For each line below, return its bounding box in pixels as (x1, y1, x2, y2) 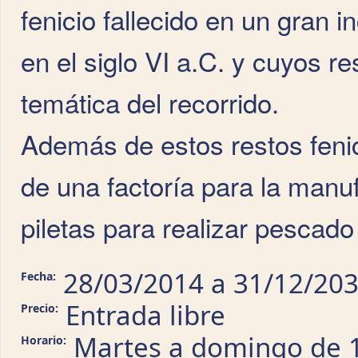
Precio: (21, 300, 62, 316)
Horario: (21, 332, 70, 348)
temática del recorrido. (21, 83, 279, 121)
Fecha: (21, 268, 59, 284)
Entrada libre (66, 297, 225, 333)
